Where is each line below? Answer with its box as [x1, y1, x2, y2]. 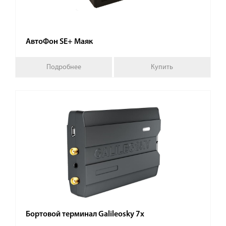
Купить [151, 63, 174, 71]
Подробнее [46, 63, 82, 71]
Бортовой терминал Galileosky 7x [26, 210, 144, 218]
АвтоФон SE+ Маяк [26, 38, 93, 46]
